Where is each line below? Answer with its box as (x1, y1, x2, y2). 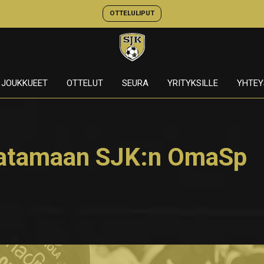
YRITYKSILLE (167, 78, 218, 88)
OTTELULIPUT (109, 9, 154, 18)
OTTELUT (66, 78, 103, 88)
